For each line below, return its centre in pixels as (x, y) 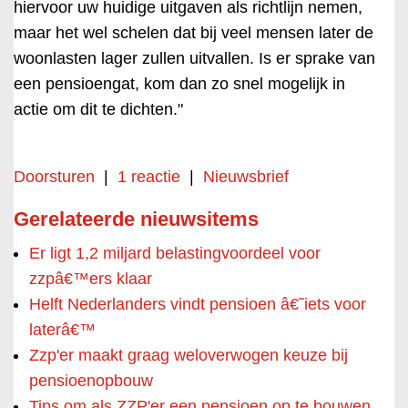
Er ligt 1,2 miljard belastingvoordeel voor (175, 253)
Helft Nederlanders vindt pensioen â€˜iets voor (198, 304)
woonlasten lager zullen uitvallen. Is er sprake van (194, 58)
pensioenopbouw (91, 381)
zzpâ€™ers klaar (91, 279)
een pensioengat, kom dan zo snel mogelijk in (179, 84)
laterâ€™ (62, 330)
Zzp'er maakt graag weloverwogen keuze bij (189, 355)
